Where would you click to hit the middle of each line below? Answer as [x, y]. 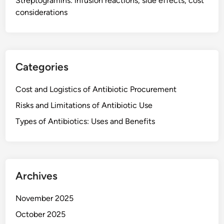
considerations [42, 12]
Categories [42, 67]
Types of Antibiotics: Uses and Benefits [85, 121]
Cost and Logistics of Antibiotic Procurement [96, 89]
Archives [37, 176]
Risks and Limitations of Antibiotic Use [84, 105]
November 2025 [45, 198]
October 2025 [41, 214]
